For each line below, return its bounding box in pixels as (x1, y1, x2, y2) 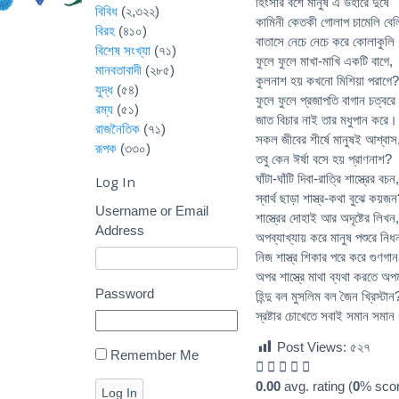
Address (95, 222, 144, 238)
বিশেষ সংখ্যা (95, 43, 151, 58)
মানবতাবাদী (95, 62, 142, 77)
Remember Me (110, 346, 199, 362)
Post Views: (277, 339, 346, 355)
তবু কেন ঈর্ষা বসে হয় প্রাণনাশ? (256, 151, 392, 167)
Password (95, 285, 154, 301)
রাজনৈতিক (95, 121, 140, 136)
